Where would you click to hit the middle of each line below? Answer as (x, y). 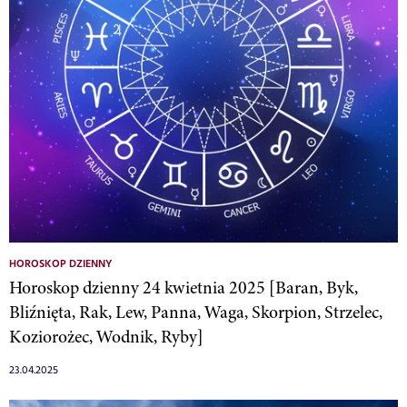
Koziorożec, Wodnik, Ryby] (106, 337)
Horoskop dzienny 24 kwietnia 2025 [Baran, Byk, (184, 288)
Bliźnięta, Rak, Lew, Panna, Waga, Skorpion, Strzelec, (196, 313)
